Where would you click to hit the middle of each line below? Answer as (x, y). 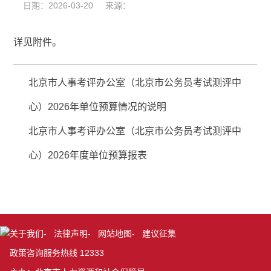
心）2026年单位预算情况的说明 (98, 107)
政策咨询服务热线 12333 (57, 253)
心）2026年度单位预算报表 (88, 155)
